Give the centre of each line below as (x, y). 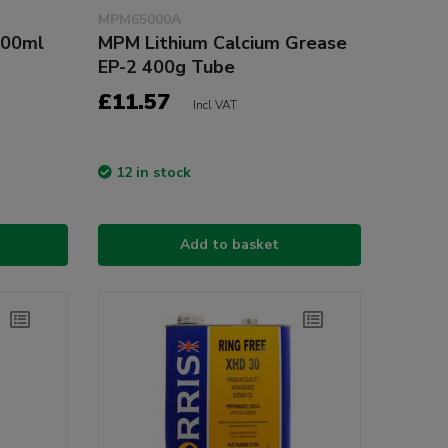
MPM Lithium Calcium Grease (222, 42)
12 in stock (153, 172)
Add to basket (229, 244)
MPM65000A (139, 19)
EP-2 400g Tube (166, 66)
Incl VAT (214, 104)
